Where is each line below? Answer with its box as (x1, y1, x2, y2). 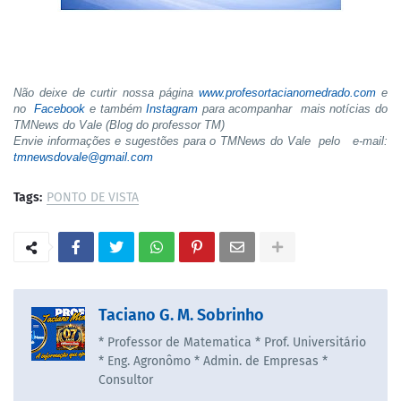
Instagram (146, 101, 199, 115)
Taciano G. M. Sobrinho (98, 304, 264, 325)
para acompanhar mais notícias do (198, 101, 388, 115)
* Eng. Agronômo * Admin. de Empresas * (98, 353, 328, 369)
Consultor (98, 371, 153, 388)
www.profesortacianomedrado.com (198, 85, 376, 99)
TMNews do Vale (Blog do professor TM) (13, 117, 225, 132)
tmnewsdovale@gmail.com (13, 149, 153, 164)
